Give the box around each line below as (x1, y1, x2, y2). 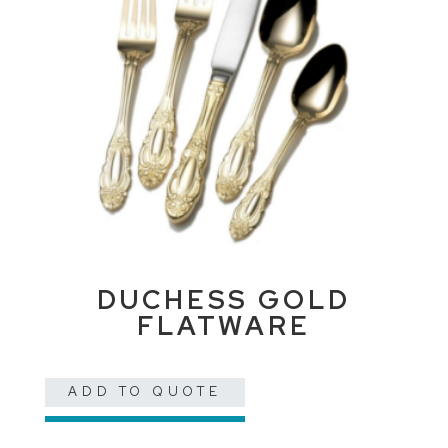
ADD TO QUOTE (68, 383, 222, 401)
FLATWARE (136, 308, 312, 343)
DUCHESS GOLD (97, 282, 351, 317)
